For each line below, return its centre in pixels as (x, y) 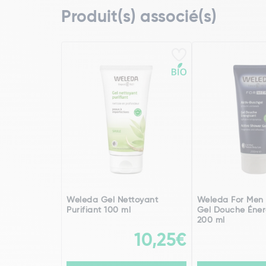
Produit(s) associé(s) (139, 17)
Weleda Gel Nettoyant (112, 200)
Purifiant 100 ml (99, 210)
